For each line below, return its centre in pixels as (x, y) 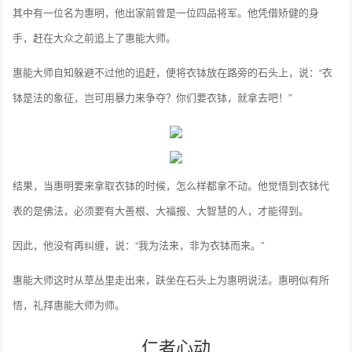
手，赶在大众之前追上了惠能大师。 (95, 38)
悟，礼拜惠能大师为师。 (69, 305)
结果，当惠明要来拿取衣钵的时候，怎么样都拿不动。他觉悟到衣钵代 (171, 185)
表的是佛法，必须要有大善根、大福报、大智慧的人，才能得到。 (161, 211)
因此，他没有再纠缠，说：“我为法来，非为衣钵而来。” (139, 245)
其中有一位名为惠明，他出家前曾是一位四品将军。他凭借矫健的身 (166, 13)
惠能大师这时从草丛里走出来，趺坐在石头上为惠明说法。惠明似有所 (171, 280)
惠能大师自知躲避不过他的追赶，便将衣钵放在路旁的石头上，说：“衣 (173, 72)
